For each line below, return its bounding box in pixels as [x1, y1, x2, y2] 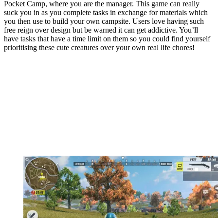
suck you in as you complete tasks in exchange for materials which [4, 8, 208, 17]
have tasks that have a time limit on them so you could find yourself [4, 35, 210, 43]
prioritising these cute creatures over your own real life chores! [4, 43, 195, 52]
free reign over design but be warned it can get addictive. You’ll [4, 26, 198, 35]
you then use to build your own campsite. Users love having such [4, 17, 204, 26]
